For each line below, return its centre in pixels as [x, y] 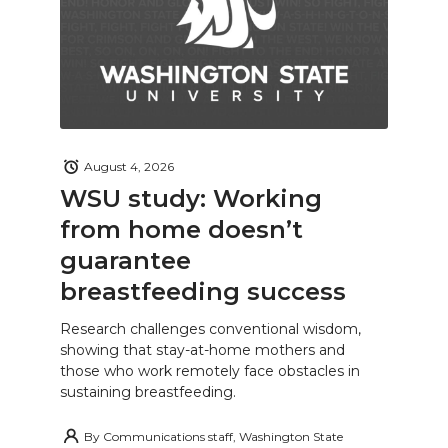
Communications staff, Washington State [223, 436]
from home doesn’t [181, 229]
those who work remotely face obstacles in [210, 371]
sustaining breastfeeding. [148, 392]
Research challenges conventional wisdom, [210, 329]
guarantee [125, 260]
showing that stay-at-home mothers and [202, 350]
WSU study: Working [191, 198]
